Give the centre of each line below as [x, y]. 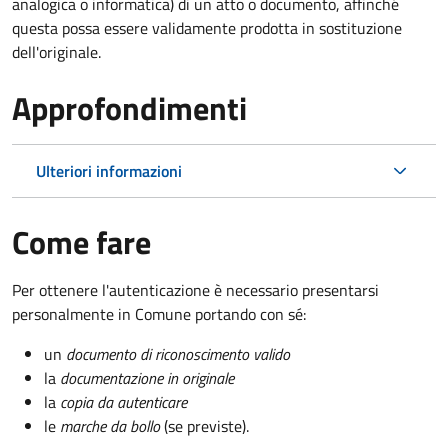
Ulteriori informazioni [109, 170]
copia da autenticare [123, 401]
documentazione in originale [147, 377]
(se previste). [206, 425]
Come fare [81, 241]
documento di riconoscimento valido [178, 353]
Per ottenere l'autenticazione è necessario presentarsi [195, 289]
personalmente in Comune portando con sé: [159, 313]
